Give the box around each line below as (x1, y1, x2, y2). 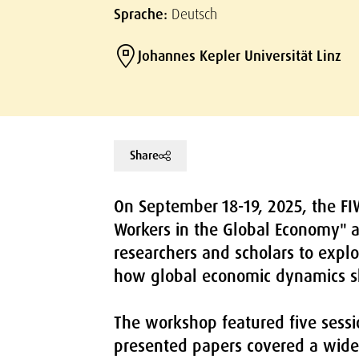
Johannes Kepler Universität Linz (138, 46, 341, 66)
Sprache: (114, 5, 171, 24)
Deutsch (171, 5, 217, 23)
